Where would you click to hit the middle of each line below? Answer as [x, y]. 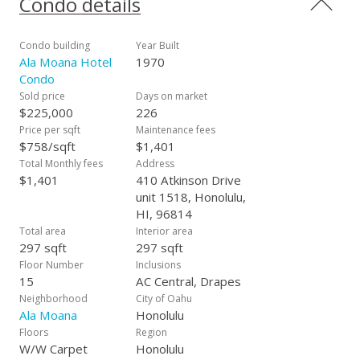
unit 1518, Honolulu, [191, 197]
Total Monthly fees [61, 164]
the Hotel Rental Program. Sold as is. [115, 28]
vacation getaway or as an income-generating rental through [177, 12]
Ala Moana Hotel [65, 62]
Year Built [157, 45]
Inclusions [158, 265]
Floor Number [51, 265]
